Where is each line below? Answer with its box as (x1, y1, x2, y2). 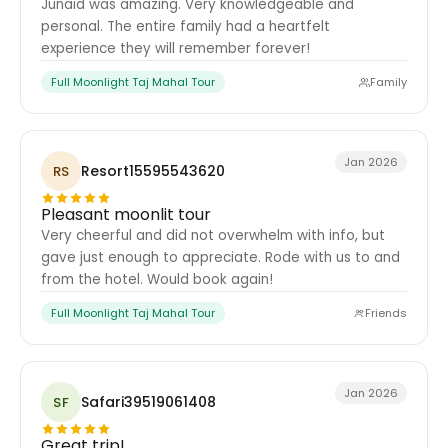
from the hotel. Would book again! (41, 270, 273, 289)
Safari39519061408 (81, 391, 216, 412)
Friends (365, 305, 407, 321)
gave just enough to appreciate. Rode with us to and (41, 248, 400, 267)
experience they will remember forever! (41, 39, 310, 58)
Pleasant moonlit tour (41, 203, 211, 226)
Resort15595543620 (81, 160, 225, 181)
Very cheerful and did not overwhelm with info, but (41, 226, 385, 245)
